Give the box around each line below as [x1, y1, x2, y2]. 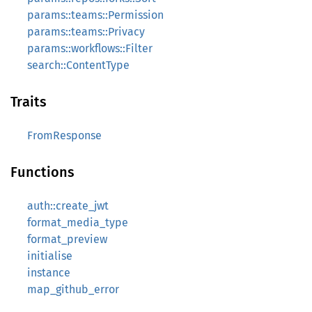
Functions [10, 164, 75, 180]
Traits [10, 93, 47, 110]
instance [27, 266, 70, 279]
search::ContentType [27, 58, 130, 72]
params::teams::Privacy [27, 25, 145, 38]
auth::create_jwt [27, 199, 109, 212]
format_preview [27, 233, 107, 246]
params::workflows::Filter [27, 42, 153, 55]
